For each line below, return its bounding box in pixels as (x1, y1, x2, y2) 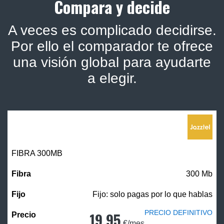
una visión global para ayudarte (13, 54, 211, 70)
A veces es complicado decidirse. (7, 22, 216, 38)
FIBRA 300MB (11, 149, 62, 158)
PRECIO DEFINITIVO (144, 208, 212, 217)
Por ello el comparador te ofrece (11, 38, 213, 54)
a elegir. (87, 70, 137, 86)
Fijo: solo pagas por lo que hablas (92, 190, 212, 199)
